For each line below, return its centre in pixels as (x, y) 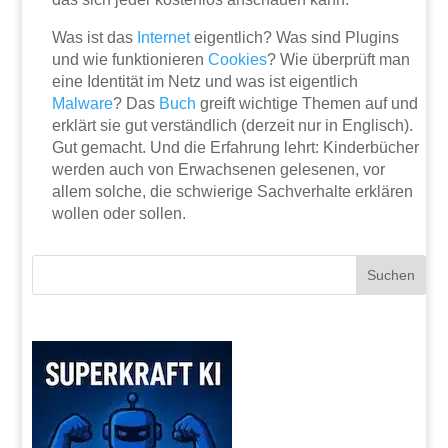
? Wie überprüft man (339, 60)
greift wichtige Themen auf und (307, 104)
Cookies (238, 60)
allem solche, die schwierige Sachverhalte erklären (233, 192)
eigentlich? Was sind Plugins (295, 38)
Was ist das (95, 38)
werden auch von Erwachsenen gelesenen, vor (219, 170)
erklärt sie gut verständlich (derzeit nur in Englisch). (233, 126)
